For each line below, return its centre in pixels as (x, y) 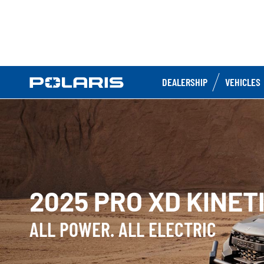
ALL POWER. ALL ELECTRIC (123, 229)
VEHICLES (243, 82)
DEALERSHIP (185, 82)
